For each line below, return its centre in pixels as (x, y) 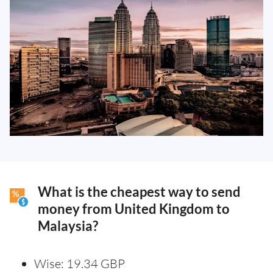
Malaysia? (68, 226)
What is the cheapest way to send (139, 192)
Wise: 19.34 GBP (80, 264)
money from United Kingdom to (134, 209)
